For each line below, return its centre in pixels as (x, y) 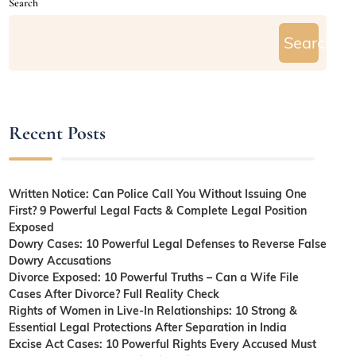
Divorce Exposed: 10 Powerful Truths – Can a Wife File (154, 277)
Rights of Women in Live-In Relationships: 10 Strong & (153, 310)
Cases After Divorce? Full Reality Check (114, 294)
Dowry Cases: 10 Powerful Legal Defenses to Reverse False (168, 244)
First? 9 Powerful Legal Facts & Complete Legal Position (158, 210)
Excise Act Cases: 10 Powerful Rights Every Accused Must (163, 344)
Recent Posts (58, 133)
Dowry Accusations (60, 260)
